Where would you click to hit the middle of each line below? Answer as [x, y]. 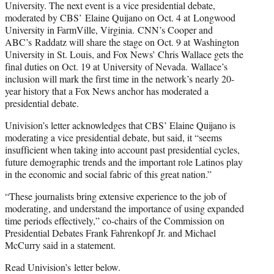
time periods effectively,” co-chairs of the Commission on [115, 221]
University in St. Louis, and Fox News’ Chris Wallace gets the [124, 54]
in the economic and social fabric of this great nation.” [108, 174]
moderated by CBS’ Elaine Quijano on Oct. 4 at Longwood [120, 18]
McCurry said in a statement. [60, 245]
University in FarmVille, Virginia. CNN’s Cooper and [109, 30]
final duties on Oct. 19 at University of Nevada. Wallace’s [116, 67]
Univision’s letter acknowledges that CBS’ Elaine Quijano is [120, 125]
